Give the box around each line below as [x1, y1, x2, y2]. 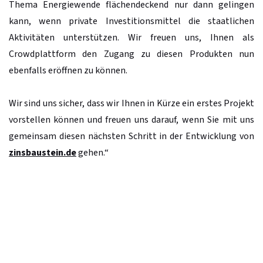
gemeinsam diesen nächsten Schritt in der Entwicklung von [9, 129, 254, 143]
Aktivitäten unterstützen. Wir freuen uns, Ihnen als [9, 31, 254, 44]
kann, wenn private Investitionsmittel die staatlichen [9, 14, 254, 28]
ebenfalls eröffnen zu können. [9, 63, 127, 77]
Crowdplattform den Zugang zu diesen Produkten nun [9, 47, 254, 60]
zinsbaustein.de [9, 146, 76, 159]
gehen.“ [76, 146, 109, 159]
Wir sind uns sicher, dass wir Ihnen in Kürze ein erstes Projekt [9, 96, 254, 110]
